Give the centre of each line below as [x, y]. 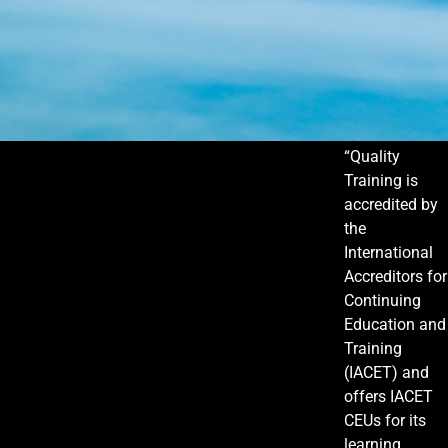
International [389, 253]
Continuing [383, 301]
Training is [381, 181]
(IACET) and [387, 373]
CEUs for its [385, 421]
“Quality [372, 157]
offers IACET [389, 397]
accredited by [391, 205]
